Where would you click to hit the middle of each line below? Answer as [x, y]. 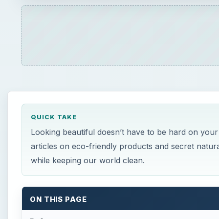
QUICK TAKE [54, 117]
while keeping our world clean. [88, 161]
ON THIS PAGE [58, 200]
